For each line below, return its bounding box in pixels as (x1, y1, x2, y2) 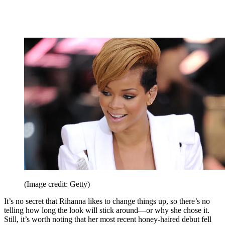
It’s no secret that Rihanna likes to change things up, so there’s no (4, 197, 210, 206)
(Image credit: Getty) (24, 180, 90, 189)
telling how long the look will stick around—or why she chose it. (4, 206, 209, 215)
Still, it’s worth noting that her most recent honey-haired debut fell (4, 215, 211, 224)
